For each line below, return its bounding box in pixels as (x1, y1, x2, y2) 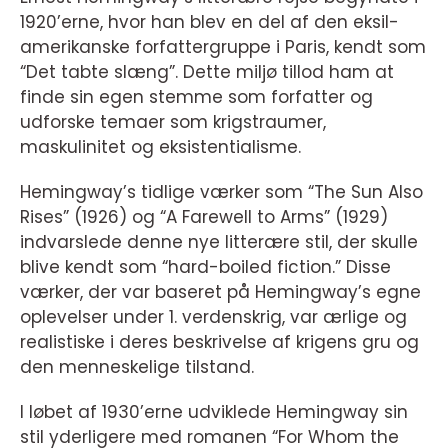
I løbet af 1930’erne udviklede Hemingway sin (20, 400, 408, 424)
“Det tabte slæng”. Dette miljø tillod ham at (20, 60, 394, 84)
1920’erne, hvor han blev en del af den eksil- (20, 10, 399, 34)
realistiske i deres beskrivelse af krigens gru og (20, 330, 419, 354)
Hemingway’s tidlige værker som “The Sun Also (20, 180, 423, 204)
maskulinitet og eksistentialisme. (20, 135, 301, 159)
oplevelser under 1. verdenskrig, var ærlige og (20, 305, 407, 329)
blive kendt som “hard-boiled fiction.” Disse (20, 255, 391, 279)
